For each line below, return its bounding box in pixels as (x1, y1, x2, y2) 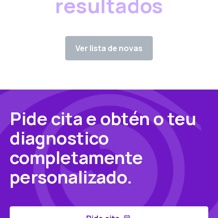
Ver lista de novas (75, 43, 143, 54)
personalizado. (10, 165, 132, 189)
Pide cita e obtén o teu (10, 107, 197, 130)
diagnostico (10, 126, 109, 150)
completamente (10, 145, 143, 169)
